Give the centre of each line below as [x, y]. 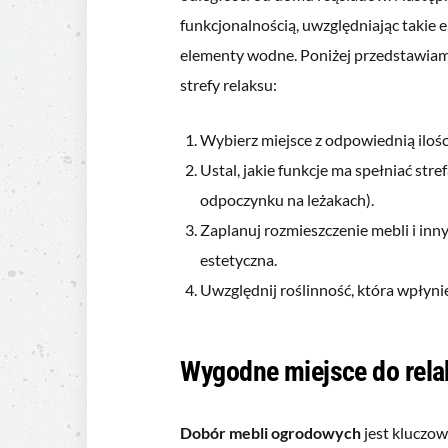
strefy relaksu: [229, 84]
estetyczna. [239, 259]
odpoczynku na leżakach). [287, 199]
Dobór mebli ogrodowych [271, 432]
